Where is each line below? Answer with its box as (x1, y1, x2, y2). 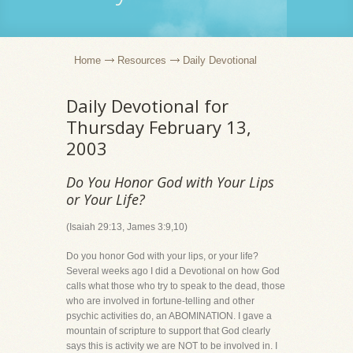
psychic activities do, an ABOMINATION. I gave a (66, 310, 272, 321)
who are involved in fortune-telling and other (66, 295, 255, 307)
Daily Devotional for (66, 94, 229, 117)
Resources (117, 54, 166, 66)
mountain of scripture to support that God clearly (66, 325, 270, 336)
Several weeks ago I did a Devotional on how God (66, 266, 280, 277)
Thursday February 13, (66, 115, 251, 139)
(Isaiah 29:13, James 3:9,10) (66, 221, 188, 232)
